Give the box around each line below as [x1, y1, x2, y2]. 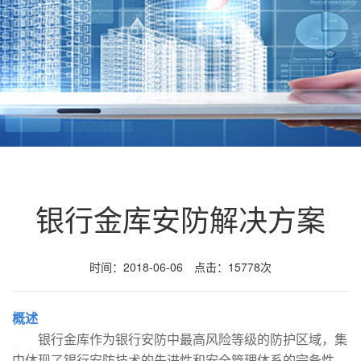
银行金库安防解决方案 [35, 198, 326, 239]
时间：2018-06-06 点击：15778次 [89, 259, 272, 275]
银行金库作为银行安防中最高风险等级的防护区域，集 [12, 330, 347, 348]
